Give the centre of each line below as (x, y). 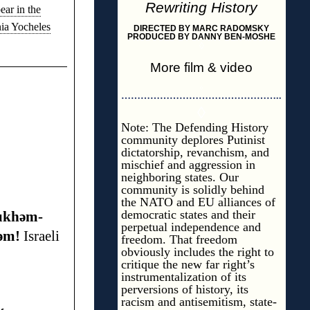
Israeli (39, 236)
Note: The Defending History (194, 127)
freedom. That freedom (179, 239)
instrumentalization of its (183, 277)
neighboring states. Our (180, 177)
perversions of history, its (184, 289)
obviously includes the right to (197, 252)
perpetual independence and (191, 227)
